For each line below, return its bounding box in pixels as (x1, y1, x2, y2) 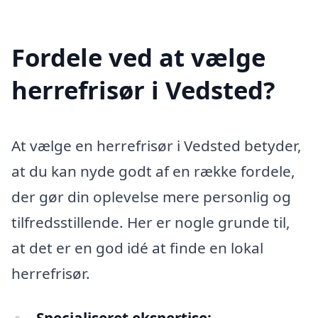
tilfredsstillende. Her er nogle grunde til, (11, 212, 290, 232)
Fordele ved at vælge (11, 40, 265, 74)
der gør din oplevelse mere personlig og (11, 186, 291, 207)
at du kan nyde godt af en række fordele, (11, 160, 295, 181)
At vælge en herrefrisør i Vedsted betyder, (11, 135, 302, 155)
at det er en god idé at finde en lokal (11, 237, 263, 258)
